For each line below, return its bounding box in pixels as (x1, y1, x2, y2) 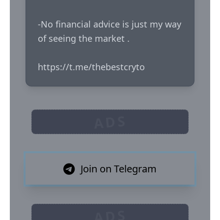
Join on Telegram (81, 162, 157, 175)
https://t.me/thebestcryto (38, 61, 145, 73)
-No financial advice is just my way (38, 18, 181, 30)
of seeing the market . (38, 32, 130, 44)
